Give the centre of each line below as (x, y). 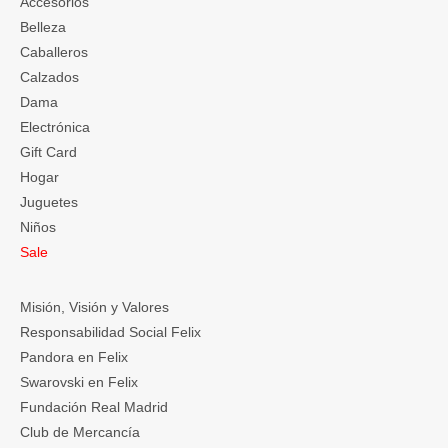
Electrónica (55, 126)
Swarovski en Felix (79, 381)
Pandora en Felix (74, 356)
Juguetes (49, 201)
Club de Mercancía (80, 431)
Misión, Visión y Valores (94, 306)
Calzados (49, 76)
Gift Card (48, 151)
